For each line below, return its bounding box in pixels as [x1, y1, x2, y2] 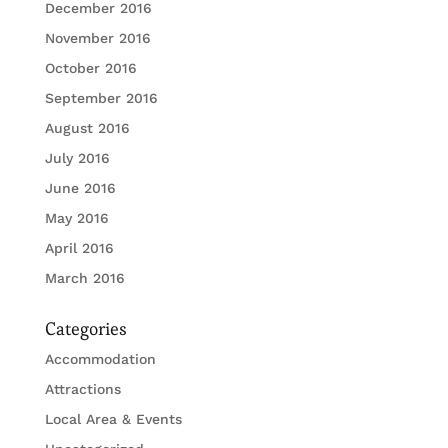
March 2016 [44, 270, 125, 287]
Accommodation [44, 351, 156, 368]
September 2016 [44, 90, 158, 107]
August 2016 [44, 120, 130, 137]
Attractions [44, 381, 121, 398]
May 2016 [44, 210, 109, 227]
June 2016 [44, 180, 116, 197]
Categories [44, 317, 127, 341]
